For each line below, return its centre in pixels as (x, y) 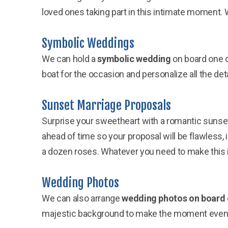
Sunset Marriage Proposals (106, 105)
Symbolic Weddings (88, 43)
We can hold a (70, 59)
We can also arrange (82, 198)
